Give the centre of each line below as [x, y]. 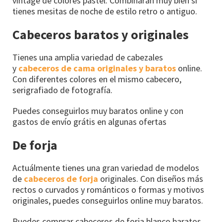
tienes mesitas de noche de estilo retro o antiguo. [105, 11]
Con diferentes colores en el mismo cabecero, [97, 79]
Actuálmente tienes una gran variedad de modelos [106, 167]
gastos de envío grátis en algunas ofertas [89, 121]
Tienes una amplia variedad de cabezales [88, 57]
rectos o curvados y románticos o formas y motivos [108, 189]
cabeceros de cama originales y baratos [97, 68]
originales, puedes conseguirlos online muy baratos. [108, 200]
